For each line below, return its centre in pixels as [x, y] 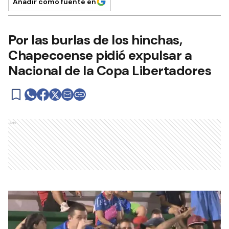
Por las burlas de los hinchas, [95, 40]
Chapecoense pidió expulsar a [100, 55]
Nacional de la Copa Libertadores [110, 71]
